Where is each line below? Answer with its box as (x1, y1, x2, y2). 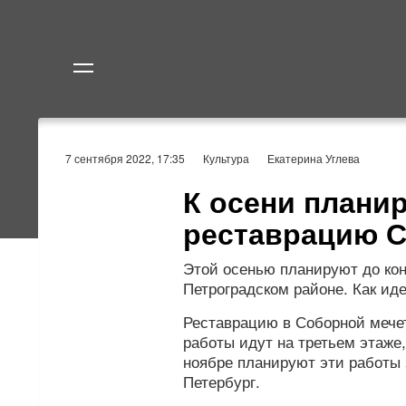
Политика (221, 136, 283, 157)
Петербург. (183, 370, 260, 392)
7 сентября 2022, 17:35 (65, 150, 185, 166)
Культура (203, 150, 249, 166)
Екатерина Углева (267, 150, 360, 166)
